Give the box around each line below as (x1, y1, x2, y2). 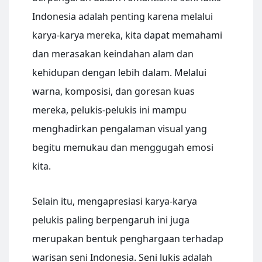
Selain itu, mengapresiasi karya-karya (32, 195, 197, 208)
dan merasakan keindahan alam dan (32, 47, 194, 61)
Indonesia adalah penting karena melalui (32, 10, 213, 23)
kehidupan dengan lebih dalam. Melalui (32, 66, 206, 80)
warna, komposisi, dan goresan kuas (32, 85, 195, 98)
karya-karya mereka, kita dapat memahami (32, 29, 222, 42)
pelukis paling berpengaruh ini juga (32, 213, 189, 227)
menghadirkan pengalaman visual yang (32, 122, 207, 136)
